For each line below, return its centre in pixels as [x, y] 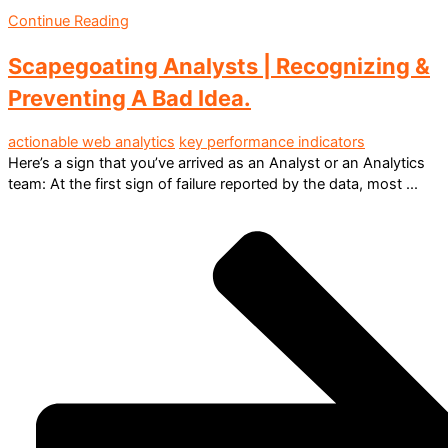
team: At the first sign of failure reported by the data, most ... [213, 184]
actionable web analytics [91, 142]
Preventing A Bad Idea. [129, 97]
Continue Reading [68, 20]
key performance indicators [272, 142]
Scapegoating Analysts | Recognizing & [219, 65]
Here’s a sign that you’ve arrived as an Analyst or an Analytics [216, 163]
